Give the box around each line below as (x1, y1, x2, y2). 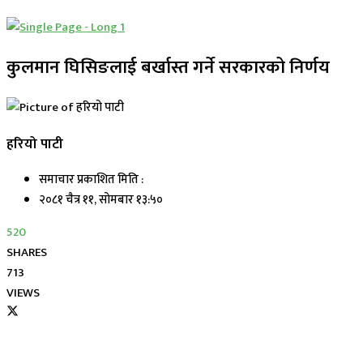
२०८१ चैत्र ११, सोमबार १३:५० (39, 190, 163, 211)
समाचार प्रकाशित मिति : (39, 169, 143, 190)
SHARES (6, 242, 47, 263)
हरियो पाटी (6, 131, 63, 156)
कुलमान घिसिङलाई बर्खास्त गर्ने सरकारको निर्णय (6, 52, 330, 83)
